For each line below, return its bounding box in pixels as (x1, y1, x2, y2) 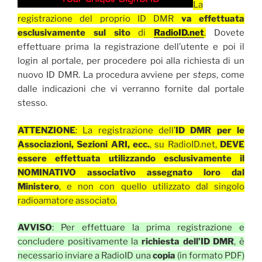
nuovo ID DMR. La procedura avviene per (18, 70, 194, 81)
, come (216, 70, 244, 81)
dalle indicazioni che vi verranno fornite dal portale (18, 84, 244, 95)
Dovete (206, 27, 245, 39)
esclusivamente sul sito (18, 27, 130, 39)
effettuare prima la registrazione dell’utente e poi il (18, 42, 244, 53)
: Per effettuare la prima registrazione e (52, 222, 244, 233)
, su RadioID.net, (150, 139, 220, 150)
